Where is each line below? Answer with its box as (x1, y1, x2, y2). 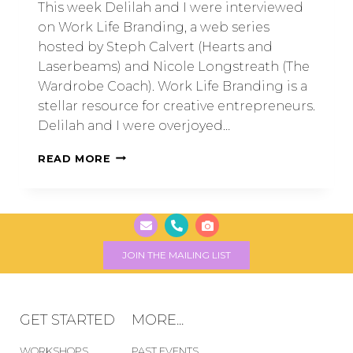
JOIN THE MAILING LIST (122, 249, 231, 261)
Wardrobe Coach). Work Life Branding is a (38, 78, 307, 94)
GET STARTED (20, 311, 115, 329)
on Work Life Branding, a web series (38, 19, 269, 35)
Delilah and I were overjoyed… (38, 117, 230, 133)
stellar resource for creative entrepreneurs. (38, 98, 315, 113)
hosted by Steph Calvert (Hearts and (38, 39, 273, 54)
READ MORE (38, 152, 111, 165)
